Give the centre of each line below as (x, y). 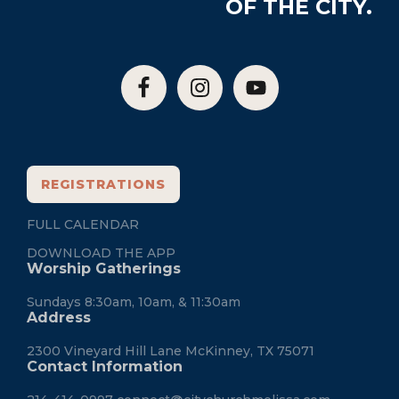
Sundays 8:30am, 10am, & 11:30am (134, 302)
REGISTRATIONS (103, 185)
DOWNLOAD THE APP (101, 253)
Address (59, 318)
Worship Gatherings (104, 269)
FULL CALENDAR (83, 225)
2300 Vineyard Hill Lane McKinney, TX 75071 (171, 351)
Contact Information (105, 367)
